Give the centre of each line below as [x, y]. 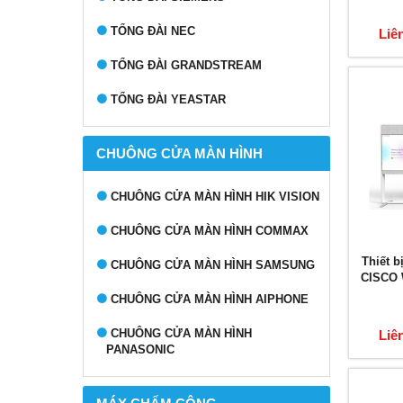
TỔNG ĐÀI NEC [153, 31]
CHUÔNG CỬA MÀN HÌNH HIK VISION [215, 197]
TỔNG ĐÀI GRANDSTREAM [186, 65]
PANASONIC [140, 349]
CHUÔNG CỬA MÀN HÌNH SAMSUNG [213, 265]
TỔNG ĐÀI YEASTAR [168, 99]
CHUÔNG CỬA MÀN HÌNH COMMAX [210, 231]
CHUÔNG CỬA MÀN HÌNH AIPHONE [210, 299]
